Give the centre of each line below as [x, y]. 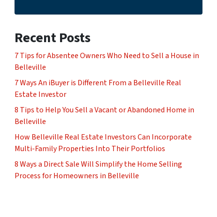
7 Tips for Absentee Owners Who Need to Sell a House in [107, 55]
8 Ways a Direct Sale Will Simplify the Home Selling [98, 164]
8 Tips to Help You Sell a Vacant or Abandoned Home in [104, 110]
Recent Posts [53, 38]
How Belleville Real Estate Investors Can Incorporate [103, 137]
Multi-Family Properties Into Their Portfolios [90, 148]
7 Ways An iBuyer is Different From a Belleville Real [98, 83]
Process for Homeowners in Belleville [77, 176]
